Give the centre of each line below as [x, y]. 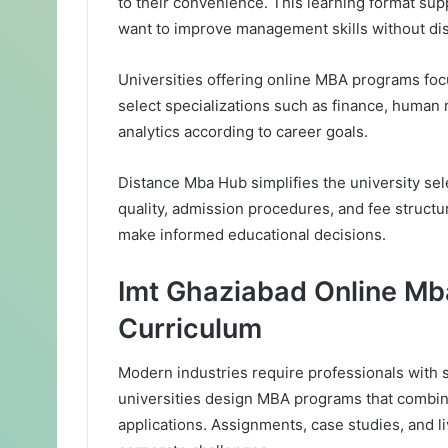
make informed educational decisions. [252, 234]
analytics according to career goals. [243, 131]
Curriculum [190, 328]
